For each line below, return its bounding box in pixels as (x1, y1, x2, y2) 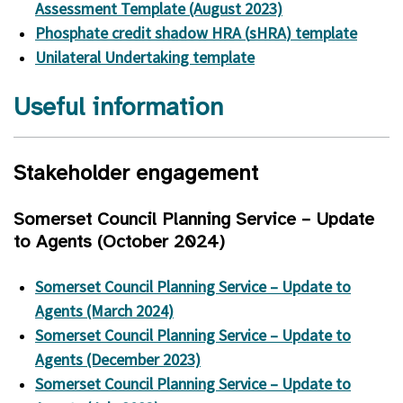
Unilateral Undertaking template (35, 47, 255, 67)
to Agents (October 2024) (13, 230, 225, 253)
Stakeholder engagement (13, 159, 258, 186)
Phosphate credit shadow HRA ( (35, 22, 249, 43)
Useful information (13, 91, 223, 122)
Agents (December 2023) (35, 349, 201, 370)
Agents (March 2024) (35, 300, 174, 321)
